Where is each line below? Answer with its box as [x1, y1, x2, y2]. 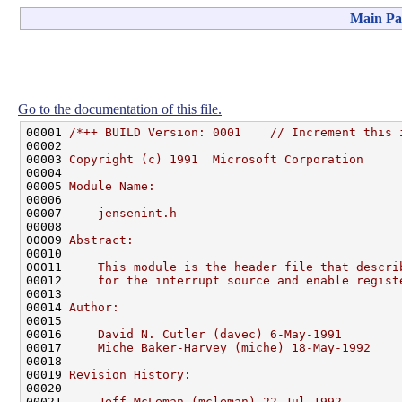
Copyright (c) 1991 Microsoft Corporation [69, 152, 363, 166]
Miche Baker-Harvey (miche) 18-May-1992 [69, 340, 371, 354]
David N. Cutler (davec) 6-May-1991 [69, 327, 342, 341]
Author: [69, 300, 119, 314]
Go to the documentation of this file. [18, 100, 222, 117]
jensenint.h [69, 205, 177, 220]
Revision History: [69, 367, 191, 381]
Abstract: [69, 232, 134, 247]
